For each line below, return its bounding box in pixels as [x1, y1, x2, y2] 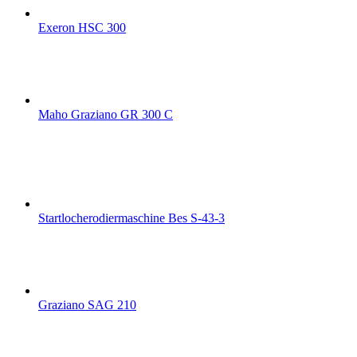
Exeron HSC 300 [38, 21, 126, 35]
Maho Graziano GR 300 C [38, 108, 173, 122]
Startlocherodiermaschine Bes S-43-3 [38, 211, 225, 226]
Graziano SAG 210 [38, 298, 136, 312]
